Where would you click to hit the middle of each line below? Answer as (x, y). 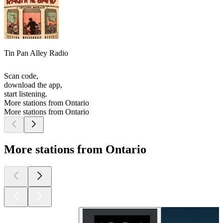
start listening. (26, 94)
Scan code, (21, 76)
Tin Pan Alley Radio (36, 53)
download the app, (33, 85)
